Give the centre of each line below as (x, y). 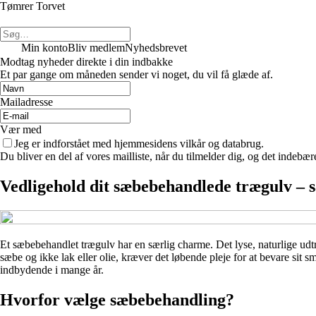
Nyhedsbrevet (156, 48)
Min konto (44, 48)
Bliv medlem (96, 48)
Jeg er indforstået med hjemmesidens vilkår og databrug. (139, 144)
